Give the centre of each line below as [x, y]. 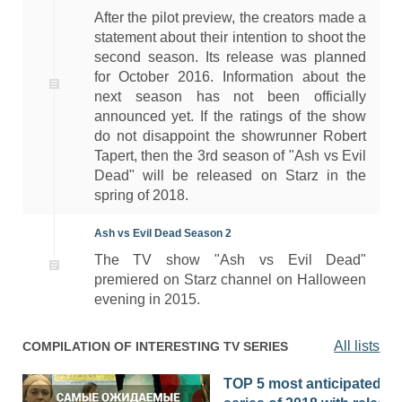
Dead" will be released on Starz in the [230, 175]
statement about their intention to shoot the [230, 37]
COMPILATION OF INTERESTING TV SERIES [155, 346]
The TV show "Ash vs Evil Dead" [230, 259]
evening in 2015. [147, 299]
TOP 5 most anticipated [302, 383]
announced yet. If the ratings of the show [230, 116]
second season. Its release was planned [230, 57]
